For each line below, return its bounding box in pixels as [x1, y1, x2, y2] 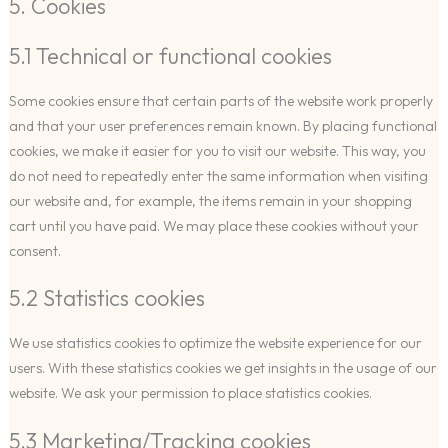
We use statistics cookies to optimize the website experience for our [8, 334, 422, 353]
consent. [8, 241, 61, 260]
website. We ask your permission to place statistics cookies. [8, 384, 372, 403]
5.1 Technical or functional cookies [8, 41, 332, 70]
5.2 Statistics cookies [8, 284, 205, 313]
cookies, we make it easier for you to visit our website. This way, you [8, 141, 426, 160]
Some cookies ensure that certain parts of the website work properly [8, 91, 433, 110]
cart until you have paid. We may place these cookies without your [8, 216, 419, 235]
